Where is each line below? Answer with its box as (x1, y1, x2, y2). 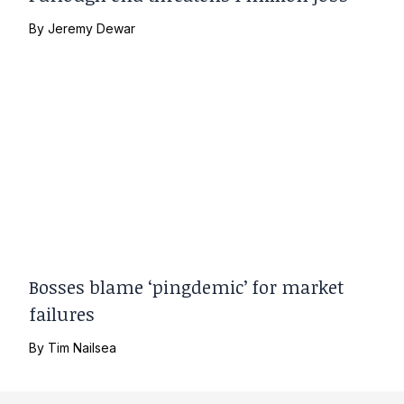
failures (29, 300, 96, 326)
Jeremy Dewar (48, 21, 136, 37)
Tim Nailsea (48, 339, 117, 355)
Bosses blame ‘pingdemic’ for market (29, 273, 344, 299)
